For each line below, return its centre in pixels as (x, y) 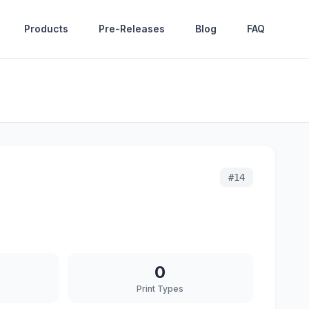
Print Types (160, 289)
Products (46, 29)
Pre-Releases (132, 29)
